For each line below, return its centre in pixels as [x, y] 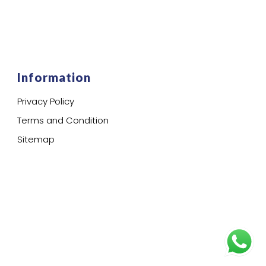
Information [54, 77]
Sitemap [36, 139]
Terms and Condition [63, 120]
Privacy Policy [46, 101]
